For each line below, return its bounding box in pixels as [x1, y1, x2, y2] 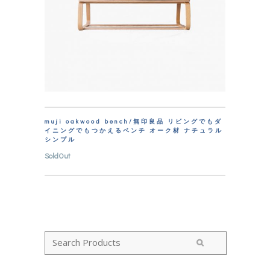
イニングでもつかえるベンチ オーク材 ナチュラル [45, 127, 223, 134]
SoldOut [45, 151, 70, 160]
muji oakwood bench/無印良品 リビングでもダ [45, 118, 222, 125]
